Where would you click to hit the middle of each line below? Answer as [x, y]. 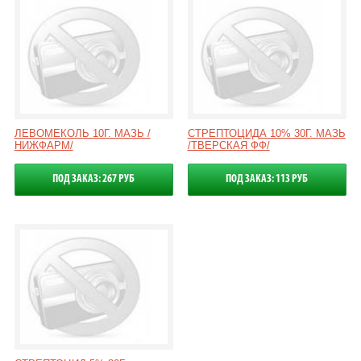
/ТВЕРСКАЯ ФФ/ [228, 145]
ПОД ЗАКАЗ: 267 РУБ [94, 179]
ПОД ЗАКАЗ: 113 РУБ [267, 179]
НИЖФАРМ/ [44, 145]
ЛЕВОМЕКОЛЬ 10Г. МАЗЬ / [82, 133]
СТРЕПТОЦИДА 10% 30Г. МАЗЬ [266, 133]
